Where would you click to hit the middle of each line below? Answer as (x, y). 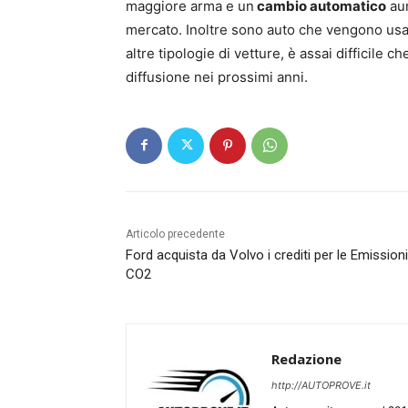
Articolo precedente (175, 234)
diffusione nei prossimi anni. (217, 76)
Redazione (306, 358)
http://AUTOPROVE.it (321, 385)
